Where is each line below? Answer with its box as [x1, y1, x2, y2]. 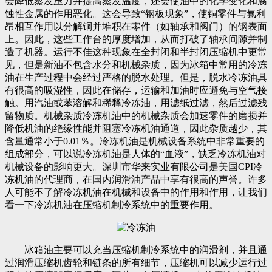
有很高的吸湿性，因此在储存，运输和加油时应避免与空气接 [5, 84, 267, 95]
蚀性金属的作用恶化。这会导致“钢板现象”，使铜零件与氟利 [5, 8, 266, 19]
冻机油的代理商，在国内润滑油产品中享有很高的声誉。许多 [5, 174, 267, 185]
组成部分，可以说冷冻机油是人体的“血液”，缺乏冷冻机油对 [5, 148, 266, 159]
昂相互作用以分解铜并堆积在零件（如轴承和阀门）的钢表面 [5, 21, 267, 32]
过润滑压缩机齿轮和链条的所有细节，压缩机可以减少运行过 [5, 257, 267, 268]
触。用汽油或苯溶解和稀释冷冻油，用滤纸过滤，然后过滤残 [5, 97, 267, 108]
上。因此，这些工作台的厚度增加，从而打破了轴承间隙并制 [5, 33, 267, 44]
